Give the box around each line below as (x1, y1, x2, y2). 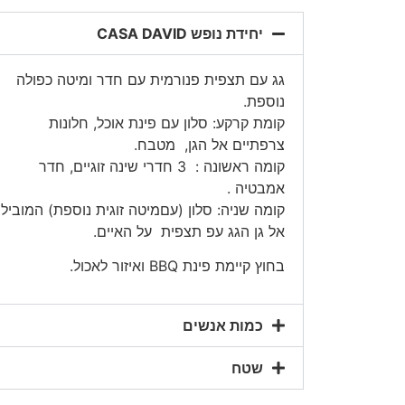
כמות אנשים (183, 316, 263, 334)
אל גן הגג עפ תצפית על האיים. (93, 221, 285, 240)
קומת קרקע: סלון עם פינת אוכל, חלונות (49, 113, 285, 132)
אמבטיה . (227, 178, 285, 197)
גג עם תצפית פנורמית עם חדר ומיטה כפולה (16, 70, 285, 89)
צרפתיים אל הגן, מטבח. (134, 135, 285, 154)
